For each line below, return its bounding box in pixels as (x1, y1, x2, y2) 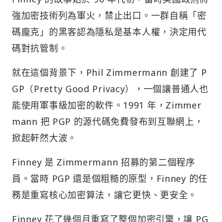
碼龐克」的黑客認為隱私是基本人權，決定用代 (12, 25, 207, 38)
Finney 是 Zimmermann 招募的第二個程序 (12, 156, 195, 168)
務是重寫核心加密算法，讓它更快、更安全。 (12, 188, 198, 201)
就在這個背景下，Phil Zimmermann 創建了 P (12, 66, 207, 78)
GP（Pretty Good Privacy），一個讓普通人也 (12, 82, 209, 95)
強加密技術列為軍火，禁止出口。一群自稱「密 (12, 9, 207, 21)
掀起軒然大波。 (12, 131, 77, 144)
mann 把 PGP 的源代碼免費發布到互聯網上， (12, 115, 204, 127)
